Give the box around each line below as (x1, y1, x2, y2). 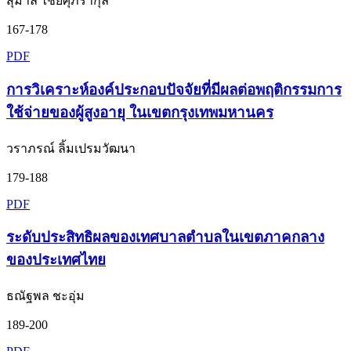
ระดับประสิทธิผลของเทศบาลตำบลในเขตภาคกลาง (6, 229, 324, 246)
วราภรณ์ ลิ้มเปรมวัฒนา (6, 141, 136, 155)
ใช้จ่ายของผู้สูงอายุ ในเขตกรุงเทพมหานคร (6, 103, 273, 121)
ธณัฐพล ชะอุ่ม (6, 289, 85, 303)
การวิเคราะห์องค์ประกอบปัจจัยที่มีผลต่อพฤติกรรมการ (6, 81, 342, 98)
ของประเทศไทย (6, 251, 106, 269)
